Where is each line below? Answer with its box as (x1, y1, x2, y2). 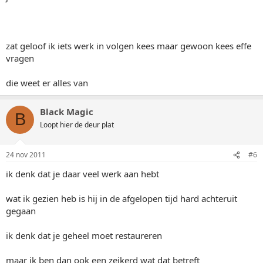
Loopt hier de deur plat (40, 119, 114, 130)
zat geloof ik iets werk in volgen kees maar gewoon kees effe (6, 39, 251, 52)
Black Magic (40, 105, 93, 117)
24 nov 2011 (6, 150, 46, 160)
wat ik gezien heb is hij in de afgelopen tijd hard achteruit (6, 193, 237, 204)
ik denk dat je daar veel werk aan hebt (6, 168, 159, 180)
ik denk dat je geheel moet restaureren (6, 230, 162, 241)
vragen (6, 52, 34, 64)
